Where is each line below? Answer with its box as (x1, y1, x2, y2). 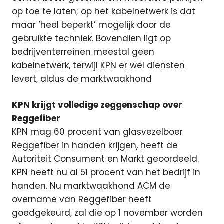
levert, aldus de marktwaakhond (12, 72, 152, 85)
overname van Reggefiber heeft (12, 193, 152, 205)
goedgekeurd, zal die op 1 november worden (12, 207, 203, 219)
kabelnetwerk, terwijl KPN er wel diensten (12, 59, 185, 71)
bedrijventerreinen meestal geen (12, 45, 154, 58)
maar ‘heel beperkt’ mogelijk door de (12, 18, 171, 31)
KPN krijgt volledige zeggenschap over (12, 99, 182, 111)
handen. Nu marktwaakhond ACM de (12, 180, 170, 192)
